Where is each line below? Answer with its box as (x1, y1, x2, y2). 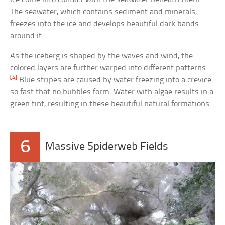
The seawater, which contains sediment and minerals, (10, 8, 197, 17)
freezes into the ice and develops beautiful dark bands (10, 20, 199, 29)
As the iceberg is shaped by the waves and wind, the (10, 52, 193, 61)
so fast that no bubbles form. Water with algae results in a (10, 88, 214, 97)
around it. (10, 32, 44, 41)
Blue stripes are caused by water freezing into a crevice (17, 76, 212, 85)
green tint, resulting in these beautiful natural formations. (10, 100, 212, 109)
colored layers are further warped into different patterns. (10, 64, 208, 73)
